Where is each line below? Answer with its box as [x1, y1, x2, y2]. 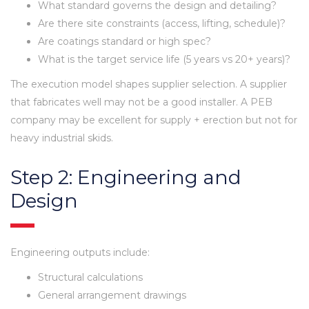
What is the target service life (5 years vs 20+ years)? [38, 52, 290, 66]
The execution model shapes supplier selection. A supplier [10, 77, 287, 90]
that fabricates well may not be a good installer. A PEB [10, 95, 272, 108]
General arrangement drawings [38, 288, 186, 301]
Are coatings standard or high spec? [38, 34, 211, 48]
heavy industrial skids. [10, 131, 113, 144]
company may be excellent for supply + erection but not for [10, 113, 297, 126]
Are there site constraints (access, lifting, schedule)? [38, 17, 286, 30]
